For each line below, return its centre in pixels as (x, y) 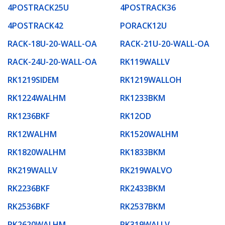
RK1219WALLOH (151, 80)
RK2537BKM (143, 206)
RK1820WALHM (37, 152)
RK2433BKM (143, 188)
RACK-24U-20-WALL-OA (52, 62)
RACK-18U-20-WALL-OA (52, 43)
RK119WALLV (145, 62)
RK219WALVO (146, 170)
